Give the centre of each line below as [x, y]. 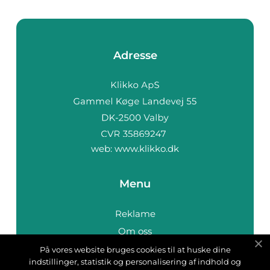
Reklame [135, 213]
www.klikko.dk [147, 148]
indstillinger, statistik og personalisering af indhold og [135, 262]
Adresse [135, 56]
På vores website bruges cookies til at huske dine [135, 250]
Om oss [135, 231]
